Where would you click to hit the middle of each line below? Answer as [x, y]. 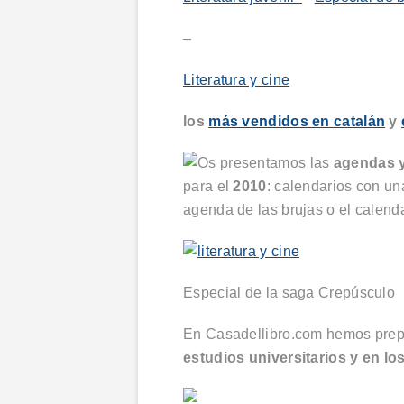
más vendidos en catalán [297, 121]
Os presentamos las [266, 163]
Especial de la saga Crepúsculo [289, 293]
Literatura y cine [237, 80]
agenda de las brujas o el [269, 210]
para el [208, 186]
